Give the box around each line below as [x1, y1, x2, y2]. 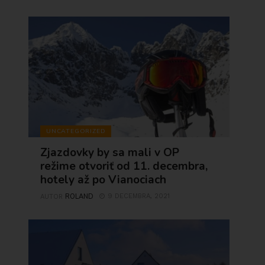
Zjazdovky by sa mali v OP [40, 145, 180, 160]
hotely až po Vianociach [40, 172, 167, 188]
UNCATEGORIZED [46, 126, 106, 135]
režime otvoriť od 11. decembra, [40, 159, 208, 174]
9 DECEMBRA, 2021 [108, 192, 170, 200]
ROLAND [65, 192, 94, 201]
